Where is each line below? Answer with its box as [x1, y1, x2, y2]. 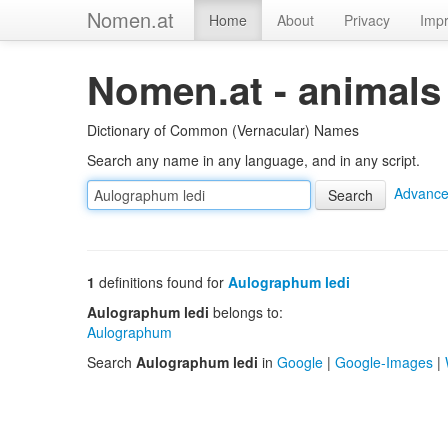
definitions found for [95, 272, 228, 292]
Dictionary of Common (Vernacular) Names [87, 120, 359, 140]
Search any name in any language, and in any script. [87, 150, 420, 170]
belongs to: [209, 302, 283, 322]
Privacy [344, 10, 390, 30]
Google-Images [335, 352, 433, 372]
